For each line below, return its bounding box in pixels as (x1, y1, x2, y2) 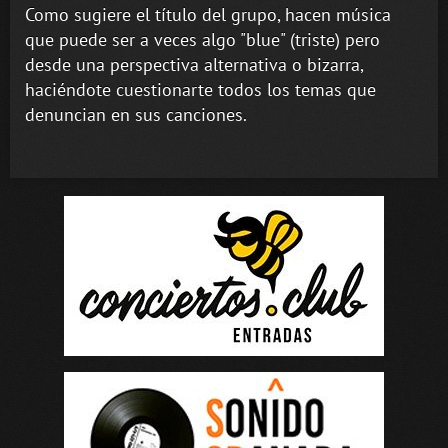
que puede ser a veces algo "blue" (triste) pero (25, 27, 380, 51)
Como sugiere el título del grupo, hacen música (25, 2, 391, 26)
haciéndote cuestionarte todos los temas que (25, 77, 376, 101)
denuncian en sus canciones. (25, 102, 247, 126)
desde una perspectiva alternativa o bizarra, (25, 52, 363, 76)
